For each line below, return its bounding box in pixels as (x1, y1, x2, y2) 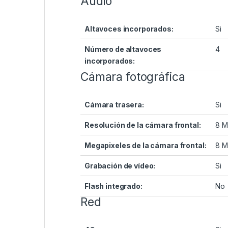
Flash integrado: (84, 182, 142, 191)
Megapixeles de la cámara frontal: (84, 141, 207, 150)
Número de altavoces (84, 45, 162, 54)
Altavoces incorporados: (84, 24, 174, 34)
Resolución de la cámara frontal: (84, 121, 201, 130)
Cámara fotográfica (80, 70, 185, 84)
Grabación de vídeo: (84, 161, 156, 170)
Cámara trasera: (84, 100, 144, 109)
